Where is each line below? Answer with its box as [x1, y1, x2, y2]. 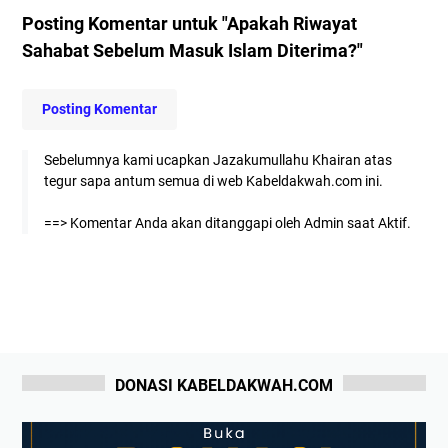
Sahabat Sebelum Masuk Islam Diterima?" [22, 39, 363, 61]
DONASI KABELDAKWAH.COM [115, 375, 333, 395]
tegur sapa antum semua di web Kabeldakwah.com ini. [44, 172, 383, 189]
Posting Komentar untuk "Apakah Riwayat [22, 12, 357, 34]
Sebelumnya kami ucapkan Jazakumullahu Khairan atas [44, 151, 392, 168]
